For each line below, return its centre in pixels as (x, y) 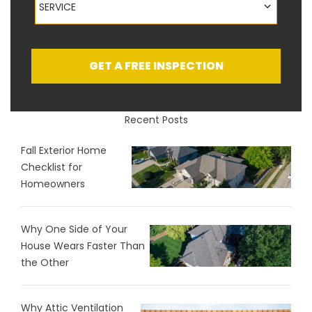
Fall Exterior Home (64, 151)
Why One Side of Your (74, 229)
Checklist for (52, 167)
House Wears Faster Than (83, 246)
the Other (45, 263)
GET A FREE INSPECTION (156, 66)
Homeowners (53, 184)
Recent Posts (156, 120)
